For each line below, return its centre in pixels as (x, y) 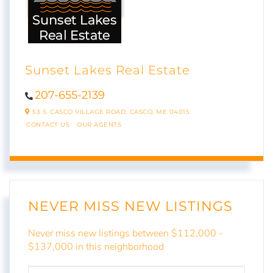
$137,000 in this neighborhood (96, 246)
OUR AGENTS (99, 125)
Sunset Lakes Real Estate (108, 70)
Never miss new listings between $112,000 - (126, 233)
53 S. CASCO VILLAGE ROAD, (79, 112)
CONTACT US (48, 125)
